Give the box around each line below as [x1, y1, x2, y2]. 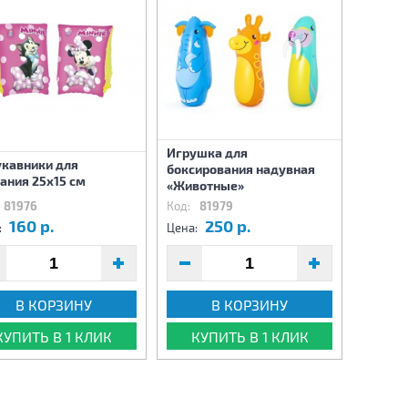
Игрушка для [167, 145, 249, 160]
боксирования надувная [167, 161, 316, 177]
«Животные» [167, 178, 245, 193]
